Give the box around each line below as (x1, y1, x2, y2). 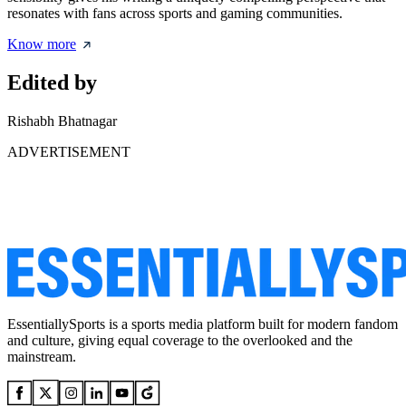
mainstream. (7, 348, 76, 364)
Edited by (7, 70, 97, 94)
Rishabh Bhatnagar (7, 112, 117, 129)
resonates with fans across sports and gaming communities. (7, 5, 343, 21)
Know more (7, 36, 76, 52)
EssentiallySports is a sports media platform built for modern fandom (7, 315, 398, 332)
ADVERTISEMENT (7, 143, 130, 159)
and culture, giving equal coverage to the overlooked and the (7, 332, 353, 348)
